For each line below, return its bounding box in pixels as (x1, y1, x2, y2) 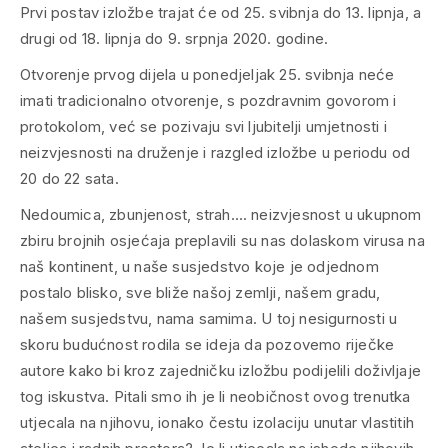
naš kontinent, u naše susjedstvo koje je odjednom (20, 257, 379, 277)
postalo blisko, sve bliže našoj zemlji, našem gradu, (20, 283, 381, 303)
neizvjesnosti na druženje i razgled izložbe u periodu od (20, 143, 411, 163)
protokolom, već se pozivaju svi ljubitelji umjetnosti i (20, 117, 387, 137)
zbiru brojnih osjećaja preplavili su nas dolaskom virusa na (20, 231, 425, 251)
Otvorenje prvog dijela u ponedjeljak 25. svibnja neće (20, 65, 395, 85)
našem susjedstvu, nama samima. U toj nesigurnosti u (20, 309, 398, 329)
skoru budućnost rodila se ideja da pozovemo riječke (20, 335, 395, 355)
